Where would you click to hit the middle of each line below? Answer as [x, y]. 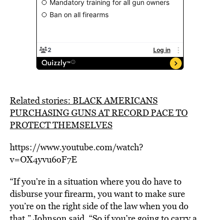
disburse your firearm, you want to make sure [97, 194]
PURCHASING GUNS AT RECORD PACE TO [99, 113]
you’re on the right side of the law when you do [99, 206]
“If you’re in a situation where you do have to [96, 181]
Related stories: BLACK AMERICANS [84, 100]
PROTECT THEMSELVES [61, 125]
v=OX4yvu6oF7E [43, 159]
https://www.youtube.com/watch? [77, 147]
